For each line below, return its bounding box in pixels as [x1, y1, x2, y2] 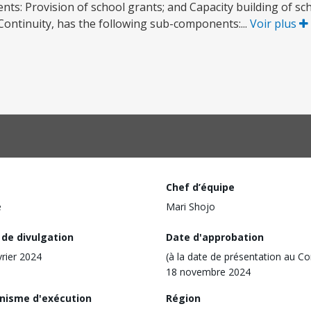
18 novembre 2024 [166, 264, 251, 278]
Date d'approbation [166, 230, 264, 244]
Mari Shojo [166, 200, 215, 213]
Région [166, 291, 201, 305]
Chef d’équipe [166, 180, 235, 194]
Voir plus [250, 16, 299, 31]
